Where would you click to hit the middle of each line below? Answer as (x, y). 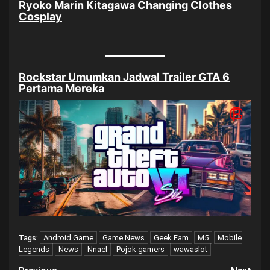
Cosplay (40, 17)
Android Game (68, 238)
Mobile (230, 238)
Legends (34, 250)
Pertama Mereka (61, 89)
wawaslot (190, 250)
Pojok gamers (140, 250)
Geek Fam (171, 238)
